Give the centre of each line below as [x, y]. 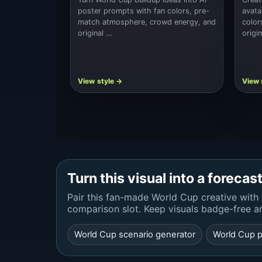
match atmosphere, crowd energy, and [147, 22]
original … [95, 33]
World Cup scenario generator [135, 235]
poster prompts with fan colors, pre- [144, 11]
